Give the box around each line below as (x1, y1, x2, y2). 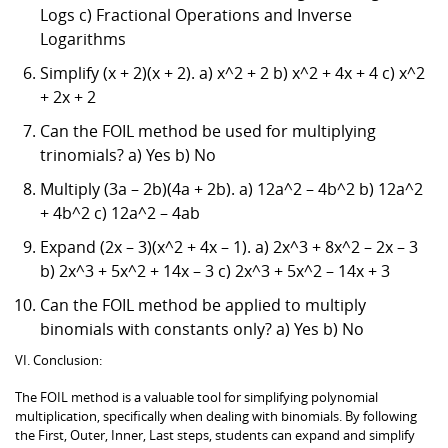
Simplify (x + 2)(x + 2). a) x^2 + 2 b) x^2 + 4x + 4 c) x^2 (40, 61, 425, 84)
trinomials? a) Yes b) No (40, 143, 216, 166)
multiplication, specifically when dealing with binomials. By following (15, 406, 417, 425)
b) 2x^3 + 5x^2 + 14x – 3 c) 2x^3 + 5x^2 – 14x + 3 (40, 259, 390, 282)
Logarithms (40, 27, 126, 50)
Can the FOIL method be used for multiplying (40, 119, 376, 142)
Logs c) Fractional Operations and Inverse (40, 3, 352, 26)
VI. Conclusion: (15, 350, 102, 369)
